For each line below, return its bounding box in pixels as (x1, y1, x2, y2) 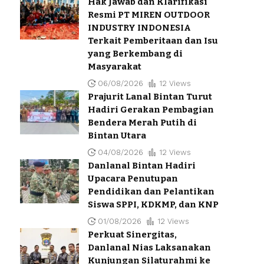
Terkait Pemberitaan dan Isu (87, 35, 218, 46)
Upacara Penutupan (87, 173, 178, 184)
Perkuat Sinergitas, (87, 229, 177, 240)
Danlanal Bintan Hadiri (87, 160, 196, 171)
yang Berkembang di (87, 48, 183, 59)
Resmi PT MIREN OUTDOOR (87, 9, 210, 20)
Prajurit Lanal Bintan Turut (87, 91, 212, 102)
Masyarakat (87, 61, 141, 72)
